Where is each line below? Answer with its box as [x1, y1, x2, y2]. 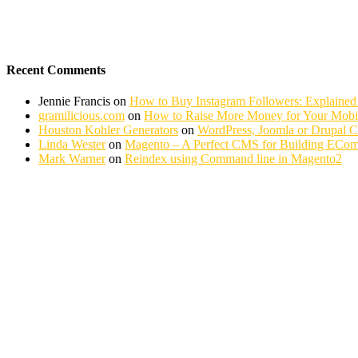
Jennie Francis [38, 94, 110, 109]
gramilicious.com [38, 109, 125, 123]
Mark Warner [38, 152, 105, 166]
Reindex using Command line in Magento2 [125, 152, 342, 166]
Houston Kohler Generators [38, 123, 178, 137]
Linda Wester [38, 137, 105, 152]
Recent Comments [6, 63, 105, 78]
